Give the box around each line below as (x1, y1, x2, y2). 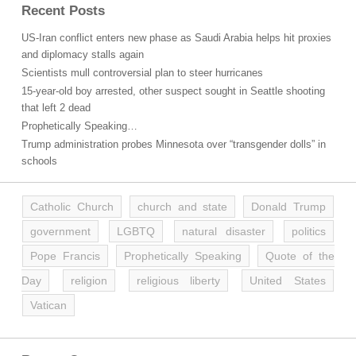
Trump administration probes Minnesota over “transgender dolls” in (21, 138, 326, 150)
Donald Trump (251, 200, 327, 213)
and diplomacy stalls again (21, 48, 144, 60)
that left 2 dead (21, 102, 91, 114)
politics (292, 225, 326, 238)
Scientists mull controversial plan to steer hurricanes (21, 67, 263, 79)
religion (70, 274, 107, 287)
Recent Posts (21, 3, 105, 18)
